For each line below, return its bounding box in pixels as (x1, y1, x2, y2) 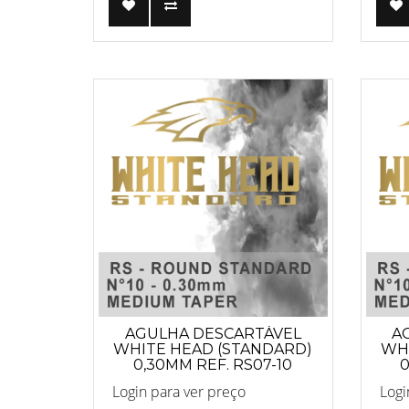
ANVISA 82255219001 (136, 372, 290, 389)
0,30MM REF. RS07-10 (133, 356, 293, 373)
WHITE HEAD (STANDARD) (113, 341, 313, 358)
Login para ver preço (112, 382, 246, 402)
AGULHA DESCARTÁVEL (124, 325, 301, 342)
